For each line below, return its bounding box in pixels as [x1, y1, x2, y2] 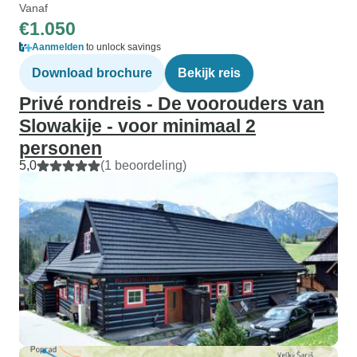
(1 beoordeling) [100, 159, 186, 172]
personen [19, 138, 102, 159]
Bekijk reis [178, 66, 241, 80]
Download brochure [32, 66, 152, 80]
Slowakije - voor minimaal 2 [19, 116, 256, 136]
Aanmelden [32, 41, 84, 53]
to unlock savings [84, 41, 161, 53]
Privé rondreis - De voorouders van [19, 93, 324, 114]
